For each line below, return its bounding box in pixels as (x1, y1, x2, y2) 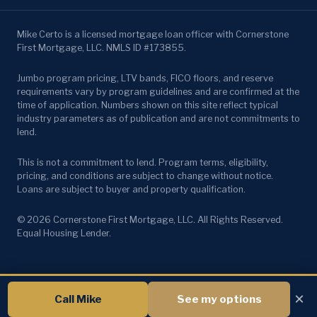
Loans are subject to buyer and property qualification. (17, 183, 246, 195)
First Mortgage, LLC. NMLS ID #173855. (17, 42, 186, 53)
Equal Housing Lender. (17, 227, 111, 238)
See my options (176, 292, 262, 306)
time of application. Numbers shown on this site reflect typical (17, 99, 278, 110)
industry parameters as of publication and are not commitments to (17, 113, 300, 124)
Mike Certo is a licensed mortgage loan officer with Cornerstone (17, 28, 289, 40)
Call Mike (54, 292, 102, 306)
